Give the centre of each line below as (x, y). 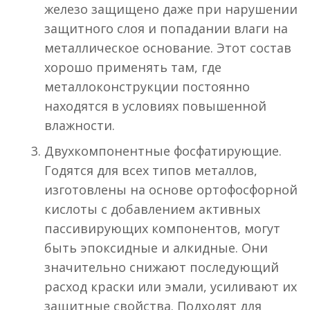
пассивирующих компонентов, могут (162, 229)
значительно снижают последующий (162, 267)
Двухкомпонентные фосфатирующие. (163, 151)
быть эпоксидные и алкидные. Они (156, 248)
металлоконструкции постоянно (147, 87)
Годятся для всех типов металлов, (151, 171)
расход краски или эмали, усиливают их (171, 287)
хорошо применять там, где (133, 67)
